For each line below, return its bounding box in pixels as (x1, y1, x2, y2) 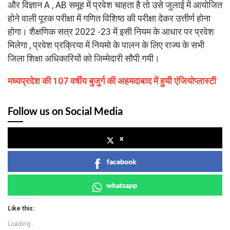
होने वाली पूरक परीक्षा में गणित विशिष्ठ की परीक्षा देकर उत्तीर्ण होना (8, 13, 210, 24)
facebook (107, 157, 137, 166)
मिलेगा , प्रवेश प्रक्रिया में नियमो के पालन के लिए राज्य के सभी (8, 40, 204, 51)
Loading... (8, 220, 35, 227)
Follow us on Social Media (8, 104, 123, 117)
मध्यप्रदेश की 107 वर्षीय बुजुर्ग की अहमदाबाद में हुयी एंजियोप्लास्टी (8, 75, 216, 86)
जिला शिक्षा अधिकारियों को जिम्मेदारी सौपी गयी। (8, 53, 160, 64)
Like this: (8, 204, 34, 212)
